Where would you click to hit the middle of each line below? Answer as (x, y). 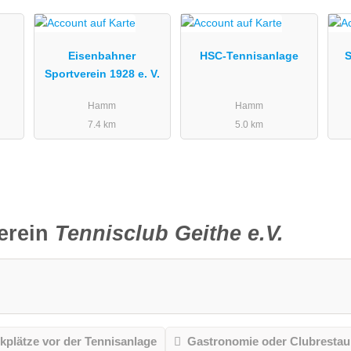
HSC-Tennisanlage (249, 56)
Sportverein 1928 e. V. (102, 74)
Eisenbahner (102, 56)
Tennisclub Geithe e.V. (170, 233)
